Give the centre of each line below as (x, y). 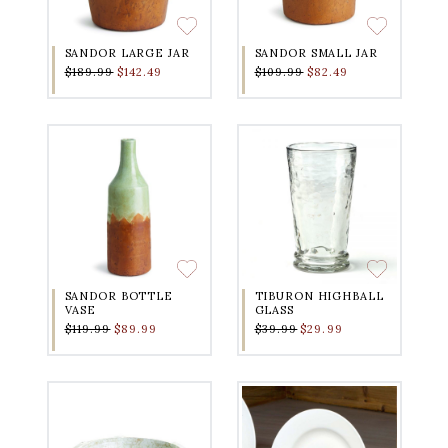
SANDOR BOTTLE (118, 296)
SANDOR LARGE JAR (127, 53)
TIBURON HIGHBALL (319, 296)
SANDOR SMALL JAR (316, 53)
